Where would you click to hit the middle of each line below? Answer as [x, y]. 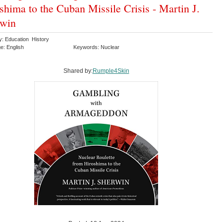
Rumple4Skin [111, 71]
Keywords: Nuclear [97, 47]
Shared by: [78, 71]
